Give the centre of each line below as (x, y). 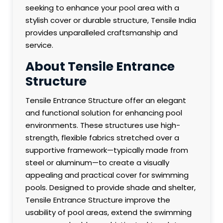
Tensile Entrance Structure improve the (98, 200)
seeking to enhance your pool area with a (103, 8)
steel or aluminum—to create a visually (98, 163)
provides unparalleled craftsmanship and (102, 33)
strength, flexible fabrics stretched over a (103, 138)
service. (40, 45)
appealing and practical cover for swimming (107, 175)
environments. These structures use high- (103, 125)
